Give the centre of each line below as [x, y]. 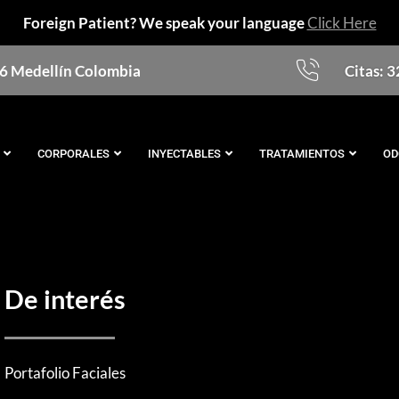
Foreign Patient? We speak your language [165, 23]
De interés [65, 299]
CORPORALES [74, 153]
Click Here [342, 23]
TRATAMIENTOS [302, 153]
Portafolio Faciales [65, 372]
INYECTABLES [185, 153]
